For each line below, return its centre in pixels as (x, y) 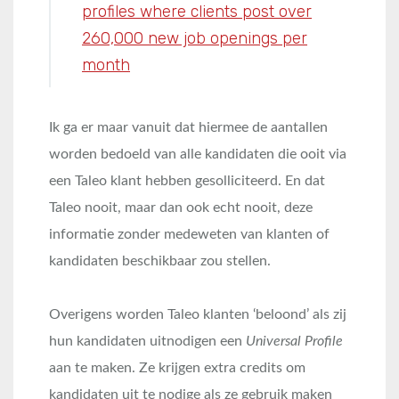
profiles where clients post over (197, 12)
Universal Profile (294, 342)
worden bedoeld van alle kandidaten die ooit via (198, 155)
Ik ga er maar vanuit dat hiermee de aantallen (188, 128)
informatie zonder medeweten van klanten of (189, 235)
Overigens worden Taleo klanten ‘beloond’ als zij (198, 315)
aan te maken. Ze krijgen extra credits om (177, 368)
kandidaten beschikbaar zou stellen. (160, 261)
